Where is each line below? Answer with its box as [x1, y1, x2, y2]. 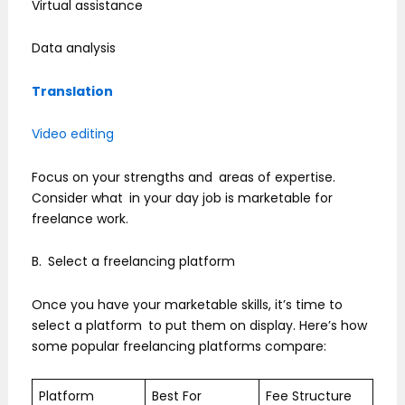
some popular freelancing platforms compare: [32, 336, 326, 355]
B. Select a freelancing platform [32, 252, 235, 271]
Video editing [32, 125, 114, 144]
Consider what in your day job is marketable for [32, 188, 333, 207]
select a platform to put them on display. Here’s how [32, 316, 373, 334]
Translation [32, 81, 113, 100]
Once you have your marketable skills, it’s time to [32, 295, 343, 314]
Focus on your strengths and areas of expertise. [32, 167, 335, 186]
